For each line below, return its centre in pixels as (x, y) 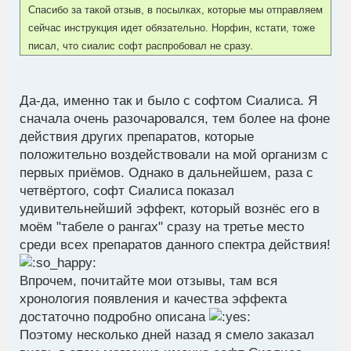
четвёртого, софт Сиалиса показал (127, 191)
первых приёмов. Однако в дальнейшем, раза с (166, 173)
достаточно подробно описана (114, 317)
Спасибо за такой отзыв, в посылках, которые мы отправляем (175, 10)
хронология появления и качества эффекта (153, 299)
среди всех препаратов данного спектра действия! (175, 245)
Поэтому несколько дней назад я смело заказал (167, 335)
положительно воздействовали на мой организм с (174, 155)
